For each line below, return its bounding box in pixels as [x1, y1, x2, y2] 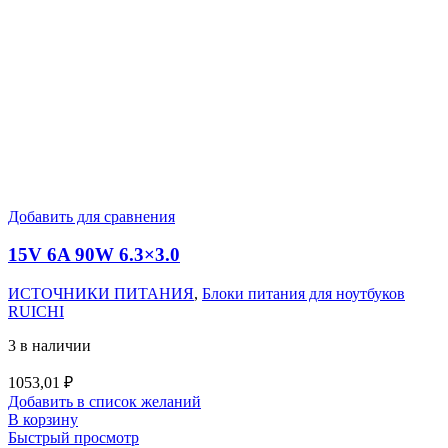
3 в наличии [8, 337, 91, 355]
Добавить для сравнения [8, 207, 175, 225]
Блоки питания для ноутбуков [202, 285, 405, 303]
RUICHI [8, 303, 64, 321]
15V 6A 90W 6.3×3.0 [8, 244, 180, 266]
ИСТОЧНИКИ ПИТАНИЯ [8, 285, 194, 303]
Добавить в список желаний [8, 393, 201, 411]
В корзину [8, 411, 78, 429]
